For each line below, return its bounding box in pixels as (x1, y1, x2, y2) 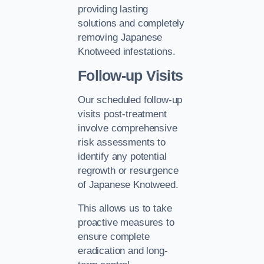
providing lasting (78, 4, 148, 15)
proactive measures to (78, 217, 174, 229)
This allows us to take (78, 203, 172, 214)
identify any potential (78, 150, 167, 162)
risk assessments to (78, 136, 166, 148)
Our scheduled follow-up (78, 94, 183, 105)
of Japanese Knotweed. (78, 179, 179, 190)
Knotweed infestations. (78, 46, 176, 58)
